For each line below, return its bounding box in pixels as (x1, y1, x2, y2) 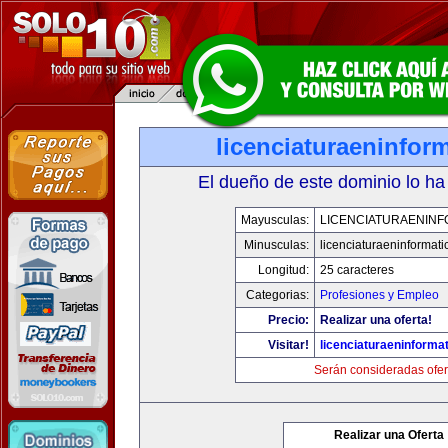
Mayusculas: (241, 213, 309, 227)
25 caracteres (320, 263, 394, 277)
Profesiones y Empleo (320, 288, 439, 302)
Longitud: (258, 263, 309, 277)
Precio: (268, 313, 309, 327)
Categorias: (246, 288, 309, 302)
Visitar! (268, 338, 309, 352)
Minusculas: (244, 238, 309, 252)
